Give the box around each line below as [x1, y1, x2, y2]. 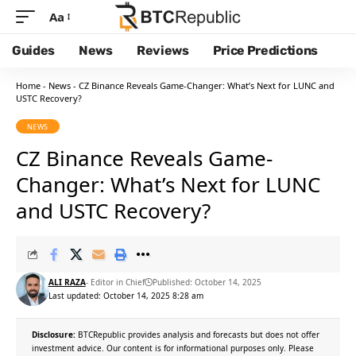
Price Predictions [212, 43, 319, 58]
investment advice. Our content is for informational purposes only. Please [32, 342, 314, 354]
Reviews [136, 43, 189, 58]
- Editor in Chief [85, 277, 145, 288]
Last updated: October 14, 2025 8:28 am [48, 290, 203, 301]
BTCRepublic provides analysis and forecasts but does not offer [75, 329, 319, 340]
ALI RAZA [48, 277, 86, 288]
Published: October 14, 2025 [152, 277, 261, 288]
